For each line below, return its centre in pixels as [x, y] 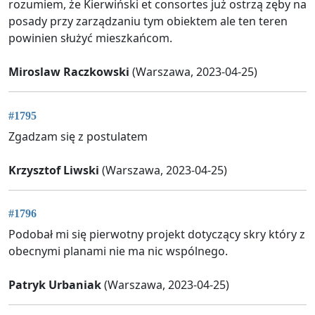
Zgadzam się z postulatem [78, 136]
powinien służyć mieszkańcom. [90, 38]
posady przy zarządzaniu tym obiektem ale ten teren [148, 21]
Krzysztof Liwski [54, 170]
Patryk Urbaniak [55, 284]
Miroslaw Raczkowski [69, 72]
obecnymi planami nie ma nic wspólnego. [118, 251]
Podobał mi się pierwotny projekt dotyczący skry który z [157, 234]
